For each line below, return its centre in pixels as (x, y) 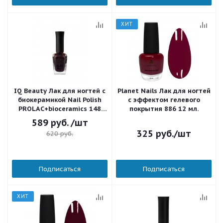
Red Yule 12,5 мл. (60, 118)
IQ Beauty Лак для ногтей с (60, 91)
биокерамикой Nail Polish (60, 100)
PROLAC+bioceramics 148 (60, 109)
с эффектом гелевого (164, 100)
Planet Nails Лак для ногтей (164, 91)
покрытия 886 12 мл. (164, 109)
